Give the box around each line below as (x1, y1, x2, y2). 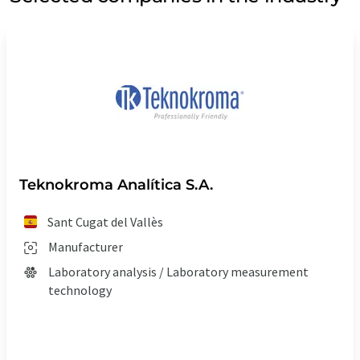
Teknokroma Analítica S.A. (19, 175, 213, 194)
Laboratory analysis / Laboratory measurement (48, 263, 309, 280)
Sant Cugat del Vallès (47, 213, 164, 230)
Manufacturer (48, 238, 123, 255)
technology (48, 281, 112, 298)
